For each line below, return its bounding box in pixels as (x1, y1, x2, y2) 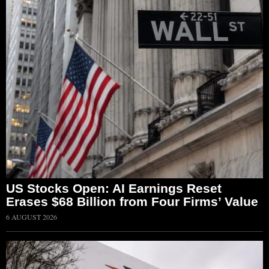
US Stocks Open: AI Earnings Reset (6, 181, 222, 196)
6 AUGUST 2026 (6, 212, 57, 222)
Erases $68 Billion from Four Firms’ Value (6, 195, 258, 209)
